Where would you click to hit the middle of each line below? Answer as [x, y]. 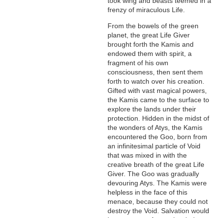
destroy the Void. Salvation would [159, 211]
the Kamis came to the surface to [159, 100]
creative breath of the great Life [156, 165]
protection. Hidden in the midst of [159, 118]
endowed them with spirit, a [150, 54]
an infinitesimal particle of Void [154, 146]
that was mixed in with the [147, 155]
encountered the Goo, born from [158, 137]
